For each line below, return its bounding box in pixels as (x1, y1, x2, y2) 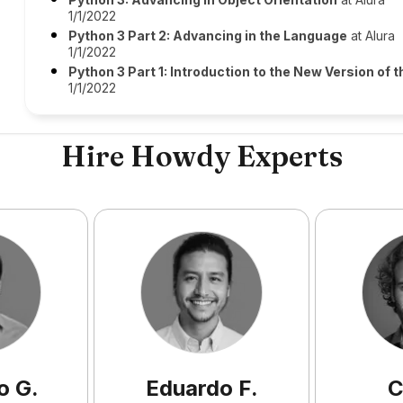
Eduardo (145, 375, 233, 401)
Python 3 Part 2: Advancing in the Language (68, 28, 348, 43)
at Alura (347, 28, 396, 43)
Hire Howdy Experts (60, 139, 343, 174)
